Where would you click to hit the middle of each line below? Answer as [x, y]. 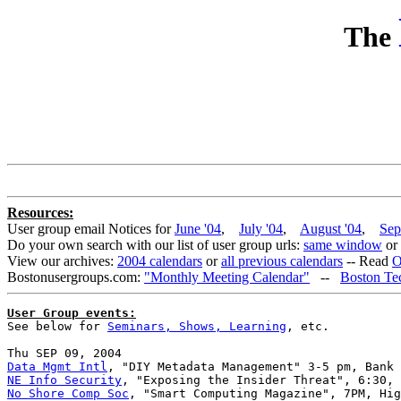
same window [343, 245]
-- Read [367, 261]
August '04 [331, 229]
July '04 [261, 229]
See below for [57, 327]
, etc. [308, 327]
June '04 [198, 229]
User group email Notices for [91, 229]
